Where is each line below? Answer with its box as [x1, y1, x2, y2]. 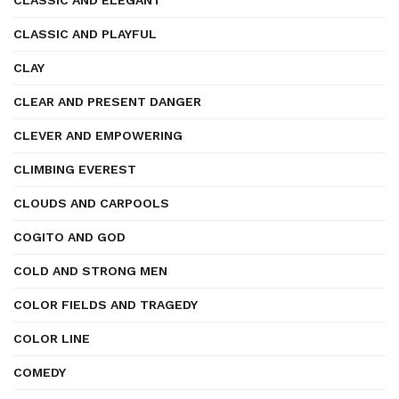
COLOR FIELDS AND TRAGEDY [13, 297, 198, 312]
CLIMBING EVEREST [13, 162, 136, 176]
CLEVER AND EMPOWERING [13, 128, 183, 142]
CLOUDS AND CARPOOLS [13, 196, 169, 210]
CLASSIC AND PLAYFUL [13, 27, 157, 41]
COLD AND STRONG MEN [13, 264, 167, 278]
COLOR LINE [13, 331, 90, 346]
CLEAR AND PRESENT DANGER [13, 94, 201, 109]
